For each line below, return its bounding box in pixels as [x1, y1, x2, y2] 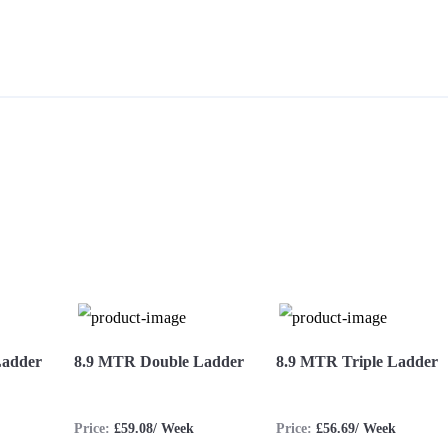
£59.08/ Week [114, 421, 194, 437]
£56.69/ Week [316, 421, 396, 437]
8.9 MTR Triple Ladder [276, 353, 438, 371]
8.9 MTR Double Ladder [74, 353, 244, 371]
